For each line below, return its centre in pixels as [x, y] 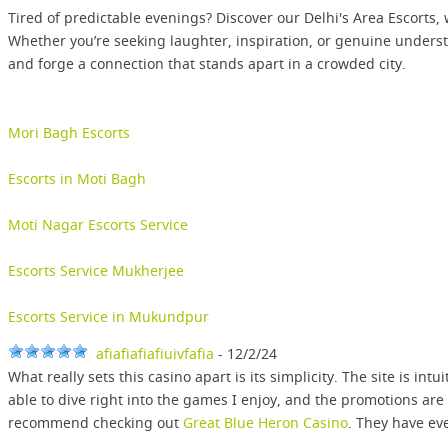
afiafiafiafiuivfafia [155, 354]
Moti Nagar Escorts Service [98, 225]
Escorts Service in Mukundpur [108, 317]
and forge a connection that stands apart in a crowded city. [207, 64]
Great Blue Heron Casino [265, 423]
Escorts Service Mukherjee [96, 271]
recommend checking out [95, 423]
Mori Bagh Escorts [69, 133]
